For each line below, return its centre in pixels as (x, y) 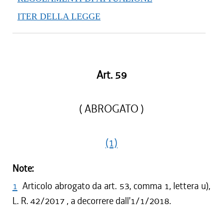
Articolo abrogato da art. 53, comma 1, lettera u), (116, 186)
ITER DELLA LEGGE (59, 16)
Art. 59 (111, 75)
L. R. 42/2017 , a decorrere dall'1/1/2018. (92, 201)
